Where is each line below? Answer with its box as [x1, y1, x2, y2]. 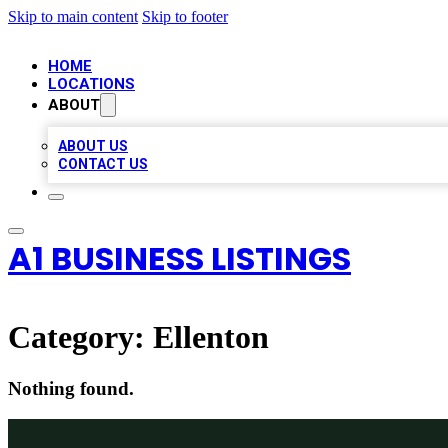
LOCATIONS [48, 75, 135, 93]
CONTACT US [58, 156, 148, 172]
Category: [8, 319, 153, 356]
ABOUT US [58, 138, 128, 154]
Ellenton [153, 319, 269, 356]
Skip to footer [142, 8, 228, 25]
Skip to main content [8, 8, 138, 25]
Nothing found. [8, 377, 134, 399]
